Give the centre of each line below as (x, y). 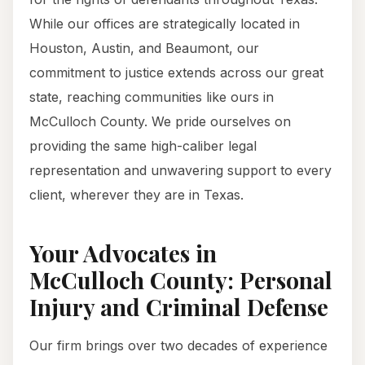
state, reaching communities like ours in (152, 97)
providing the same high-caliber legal (143, 146)
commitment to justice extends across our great (176, 73)
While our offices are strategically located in (165, 24)
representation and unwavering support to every (180, 171)
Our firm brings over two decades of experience (178, 346)
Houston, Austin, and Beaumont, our (144, 48)
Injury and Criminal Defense (179, 307)
